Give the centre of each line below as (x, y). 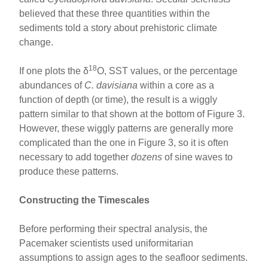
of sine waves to (198, 157)
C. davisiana (111, 85)
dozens (147, 157)
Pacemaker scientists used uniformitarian (106, 243)
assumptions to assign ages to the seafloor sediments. (134, 257)
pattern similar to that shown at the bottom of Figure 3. (132, 114)
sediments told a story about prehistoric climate (118, 28)
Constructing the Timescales (85, 200)
